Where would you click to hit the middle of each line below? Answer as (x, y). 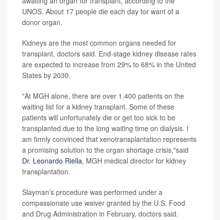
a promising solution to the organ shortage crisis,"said (105, 150)
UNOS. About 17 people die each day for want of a (101, 11)
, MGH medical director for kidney (134, 161)
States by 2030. (46, 75)
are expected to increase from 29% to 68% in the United (109, 64)
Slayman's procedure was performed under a (92, 192)
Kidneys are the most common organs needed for (99, 43)
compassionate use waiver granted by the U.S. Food (104, 203)
